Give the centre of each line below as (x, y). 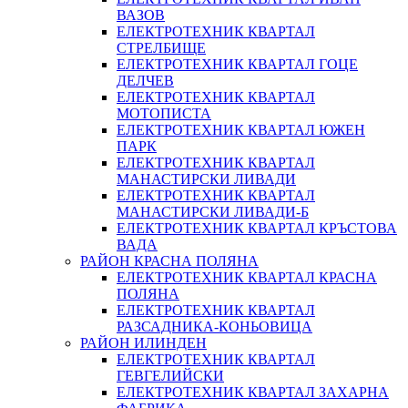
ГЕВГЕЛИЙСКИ (170, 375)
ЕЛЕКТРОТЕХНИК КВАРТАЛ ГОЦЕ (237, 64)
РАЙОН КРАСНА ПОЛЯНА (169, 260)
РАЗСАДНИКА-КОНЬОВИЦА (214, 326)
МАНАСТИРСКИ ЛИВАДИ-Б (213, 211)
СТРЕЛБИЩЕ (161, 47)
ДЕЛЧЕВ (145, 80)
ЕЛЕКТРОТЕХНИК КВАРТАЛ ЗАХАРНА (253, 392)
